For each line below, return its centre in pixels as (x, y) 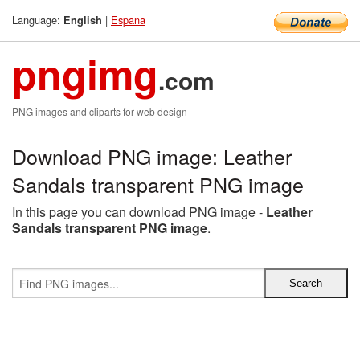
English (83, 20)
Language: (38, 20)
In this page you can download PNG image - (139, 212)
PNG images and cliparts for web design (100, 111)
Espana (128, 20)
